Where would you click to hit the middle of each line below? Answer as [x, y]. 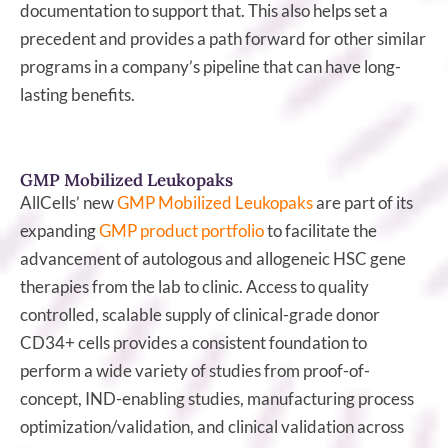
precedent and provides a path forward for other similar [223, 38]
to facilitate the [320, 230]
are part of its [363, 202]
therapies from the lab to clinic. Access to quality [194, 286]
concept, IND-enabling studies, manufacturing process [217, 398]
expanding [59, 230]
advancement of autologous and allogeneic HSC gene [213, 258]
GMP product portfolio [181, 230]
